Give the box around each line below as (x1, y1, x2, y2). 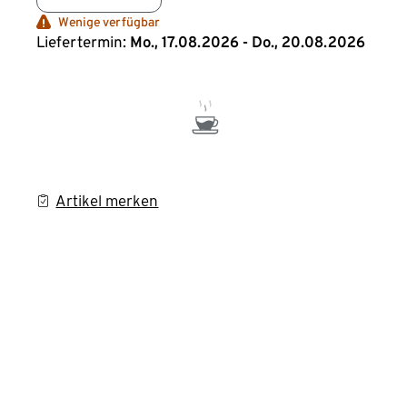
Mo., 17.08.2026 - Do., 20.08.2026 (130, 33, 366, 51)
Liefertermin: (36, 33, 127, 51)
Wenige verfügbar (58, 15, 161, 29)
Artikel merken (55, 192, 159, 210)
